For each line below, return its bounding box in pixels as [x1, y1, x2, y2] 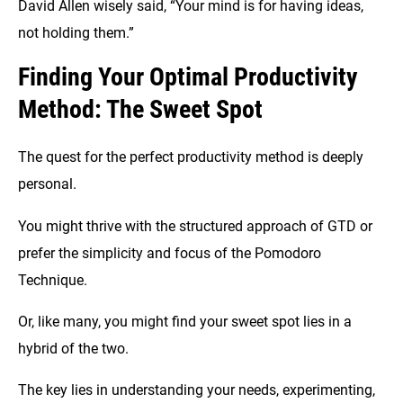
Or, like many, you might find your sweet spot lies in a [18, 312, 352, 330]
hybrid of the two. [18, 339, 132, 357]
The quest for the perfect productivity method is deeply [18, 148, 363, 166]
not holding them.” [18, 23, 134, 41]
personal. [18, 175, 80, 193]
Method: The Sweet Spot [18, 94, 263, 125]
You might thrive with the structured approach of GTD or [18, 217, 372, 235]
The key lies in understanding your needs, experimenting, [18, 381, 375, 399]
